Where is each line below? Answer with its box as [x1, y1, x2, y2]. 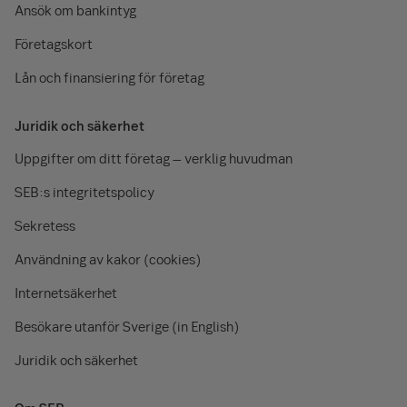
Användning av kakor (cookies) [15, 250, 201, 269]
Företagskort [15, 35, 93, 54]
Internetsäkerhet [15, 283, 117, 303]
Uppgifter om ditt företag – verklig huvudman [15, 149, 293, 168]
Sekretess [15, 216, 75, 235]
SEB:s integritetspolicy [15, 183, 154, 202]
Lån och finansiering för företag [15, 68, 204, 87]
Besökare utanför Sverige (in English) [15, 317, 239, 336]
